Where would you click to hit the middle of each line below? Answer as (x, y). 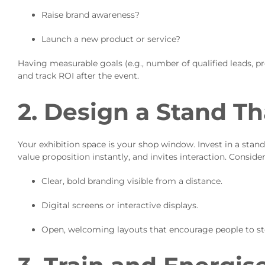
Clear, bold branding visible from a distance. (132, 181)
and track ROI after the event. (78, 76)
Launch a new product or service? (111, 39)
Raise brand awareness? (90, 15)
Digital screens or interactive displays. (119, 205)
